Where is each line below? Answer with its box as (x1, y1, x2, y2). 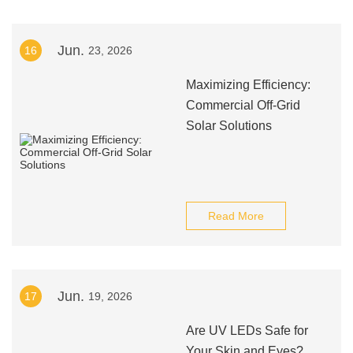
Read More (207, 210, 264, 222)
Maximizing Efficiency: (185, 78, 310, 91)
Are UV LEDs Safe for (185, 324, 308, 337)
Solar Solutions (185, 119, 272, 132)
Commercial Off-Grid (185, 98, 300, 112)
